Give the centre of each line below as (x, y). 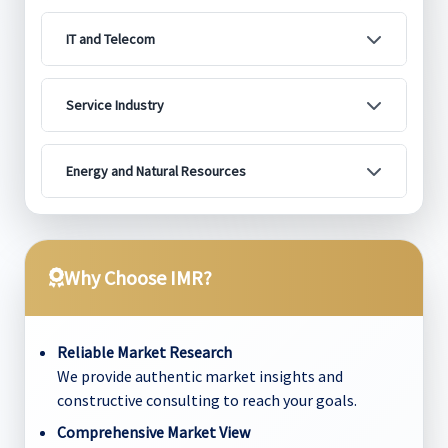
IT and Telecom (110, 39)
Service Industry (115, 105)
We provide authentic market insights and (200, 376)
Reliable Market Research (144, 352)
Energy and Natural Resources (156, 171)
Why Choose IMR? (138, 277)
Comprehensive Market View (153, 432)
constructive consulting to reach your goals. (207, 400)
